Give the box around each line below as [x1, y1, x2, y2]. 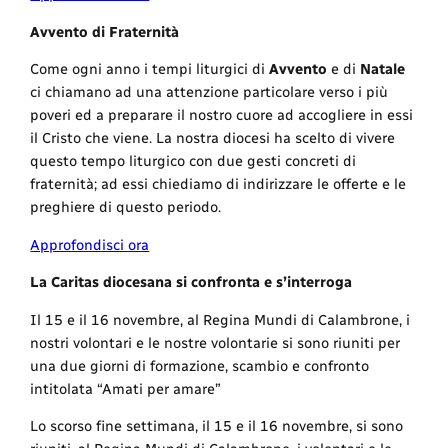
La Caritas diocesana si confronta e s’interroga [30, 273, 353, 292]
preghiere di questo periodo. [30, 198, 222, 217]
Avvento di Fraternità [30, 22, 180, 41]
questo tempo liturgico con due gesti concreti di [30, 152, 357, 171]
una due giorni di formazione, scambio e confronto [30, 356, 370, 375]
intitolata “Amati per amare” [30, 379, 222, 398]
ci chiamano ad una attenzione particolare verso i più [30, 83, 389, 102]
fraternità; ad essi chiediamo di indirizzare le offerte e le [30, 175, 407, 194]
